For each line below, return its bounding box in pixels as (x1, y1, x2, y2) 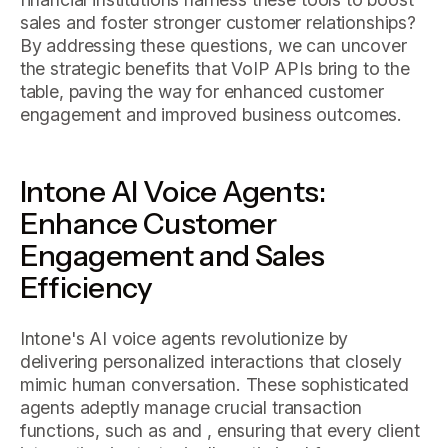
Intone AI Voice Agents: (19, 172, 326, 209)
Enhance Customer (19, 204, 277, 241)
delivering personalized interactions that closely (19, 351, 402, 373)
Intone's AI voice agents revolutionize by (19, 328, 349, 350)
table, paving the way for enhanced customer (19, 80, 384, 102)
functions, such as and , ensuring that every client (19, 420, 420, 442)
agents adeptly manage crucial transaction (19, 397, 363, 419)
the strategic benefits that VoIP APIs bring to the (19, 57, 410, 79)
